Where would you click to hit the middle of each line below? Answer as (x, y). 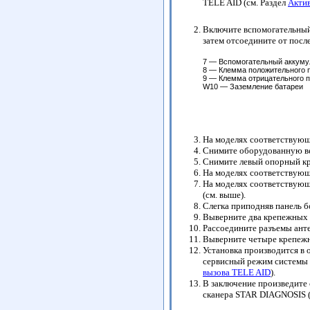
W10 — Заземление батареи (253, 86)
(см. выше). (224, 194)
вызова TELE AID (237, 272)
